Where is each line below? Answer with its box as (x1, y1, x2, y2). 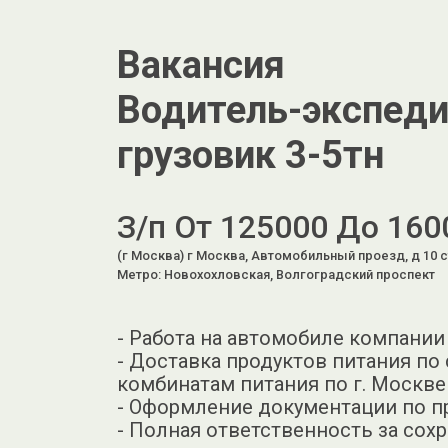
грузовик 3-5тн (117, 133, 384, 178)
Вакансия (117, 43, 285, 88)
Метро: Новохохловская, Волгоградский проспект (117, 267, 435, 283)
